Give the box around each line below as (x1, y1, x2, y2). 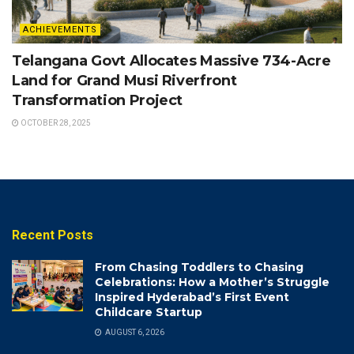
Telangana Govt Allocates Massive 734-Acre (12, 52, 331, 70)
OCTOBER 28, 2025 (19, 119, 91, 128)
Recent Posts (12, 228, 93, 243)
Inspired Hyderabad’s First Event (95, 290, 289, 305)
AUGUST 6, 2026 (104, 328, 164, 337)
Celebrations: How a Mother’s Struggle (95, 275, 330, 290)
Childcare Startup (95, 305, 202, 320)
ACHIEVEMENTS (23, 24, 97, 36)
